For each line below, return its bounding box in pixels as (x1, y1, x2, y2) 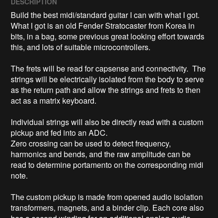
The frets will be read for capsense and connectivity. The (11, 62, 206, 74)
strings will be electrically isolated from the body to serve (11, 73, 204, 85)
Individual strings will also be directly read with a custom (11, 116, 204, 127)
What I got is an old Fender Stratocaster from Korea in (11, 19, 195, 31)
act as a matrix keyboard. (11, 94, 97, 106)
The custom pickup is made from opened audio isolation (11, 191, 203, 202)
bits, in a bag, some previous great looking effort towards (11, 30, 205, 42)
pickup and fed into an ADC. (11, 127, 108, 138)
